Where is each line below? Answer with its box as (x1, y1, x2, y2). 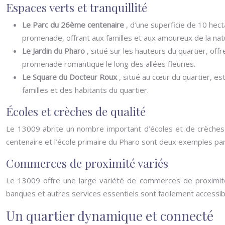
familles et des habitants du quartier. (22, 85, 149, 95)
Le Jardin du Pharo (22, 46, 87, 56)
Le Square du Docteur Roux (22, 72, 119, 82)
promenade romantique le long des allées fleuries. (22, 59, 195, 69)
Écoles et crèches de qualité (6, 103, 146, 119)
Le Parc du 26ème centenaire (22, 20, 126, 30)
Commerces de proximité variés (6, 155, 168, 171)
